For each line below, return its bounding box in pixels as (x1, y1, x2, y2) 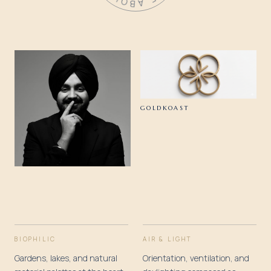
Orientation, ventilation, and (143, 252, 249, 264)
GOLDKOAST (140, 103, 190, 112)
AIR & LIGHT (143, 235, 192, 244)
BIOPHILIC (15, 235, 57, 244)
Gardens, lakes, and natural (15, 252, 117, 264)
